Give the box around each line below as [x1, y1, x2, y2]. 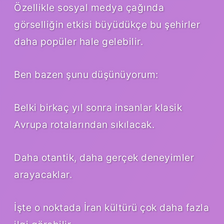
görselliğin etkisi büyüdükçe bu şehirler [14, 18, 200, 30]
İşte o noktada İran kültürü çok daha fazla [14, 201, 209, 213]
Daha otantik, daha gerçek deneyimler [14, 151, 194, 163]
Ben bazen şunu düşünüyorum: [14, 68, 158, 80]
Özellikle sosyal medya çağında [14, 1, 164, 13]
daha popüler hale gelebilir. [14, 35, 143, 47]
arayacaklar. [14, 168, 72, 180]
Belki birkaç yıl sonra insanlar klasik [14, 101, 182, 113]
